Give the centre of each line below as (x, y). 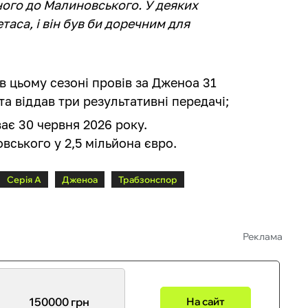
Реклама (262, 236)
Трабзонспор (148, 179)
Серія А (24, 179)
